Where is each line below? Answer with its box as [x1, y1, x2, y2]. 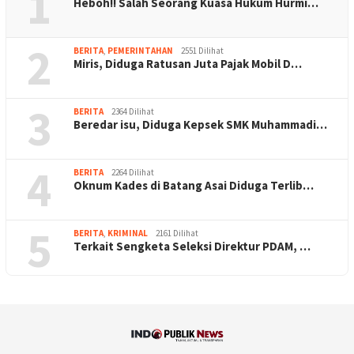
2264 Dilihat [111, 167, 154, 179]
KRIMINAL [107, 228, 148, 239]
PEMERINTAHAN [107, 45, 173, 57]
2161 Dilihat [156, 228, 198, 239]
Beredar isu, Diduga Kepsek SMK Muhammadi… [73, 117, 327, 133]
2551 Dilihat [181, 45, 224, 57]
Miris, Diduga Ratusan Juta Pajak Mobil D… [73, 56, 302, 72]
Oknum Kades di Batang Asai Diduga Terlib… [73, 178, 314, 194]
